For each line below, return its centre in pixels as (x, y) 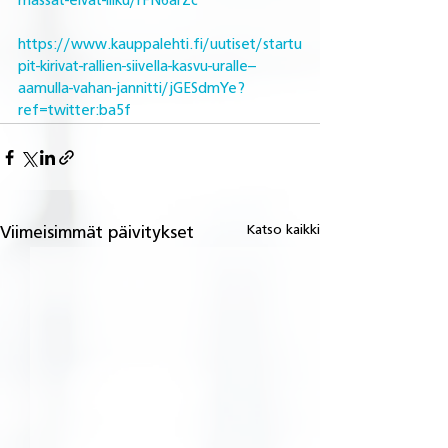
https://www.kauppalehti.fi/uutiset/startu (160, 46)
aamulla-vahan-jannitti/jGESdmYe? (131, 90)
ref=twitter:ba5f (74, 112)
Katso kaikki (283, 230)
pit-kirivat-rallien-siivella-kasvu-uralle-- (137, 68)
